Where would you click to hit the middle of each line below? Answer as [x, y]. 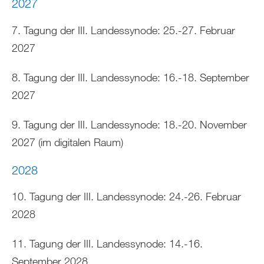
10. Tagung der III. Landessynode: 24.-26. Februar [126, 197]
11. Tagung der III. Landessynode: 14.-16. [107, 244]
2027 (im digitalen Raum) [67, 142]
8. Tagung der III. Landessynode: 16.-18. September [131, 77]
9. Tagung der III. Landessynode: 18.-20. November [129, 124]
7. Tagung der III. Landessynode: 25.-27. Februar [123, 30]
